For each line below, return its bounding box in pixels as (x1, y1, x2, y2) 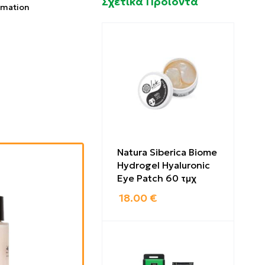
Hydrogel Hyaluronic (117, 159, 210, 171)
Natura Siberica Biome (117, 146, 217, 158)
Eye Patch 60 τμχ (117, 172, 196, 184)
